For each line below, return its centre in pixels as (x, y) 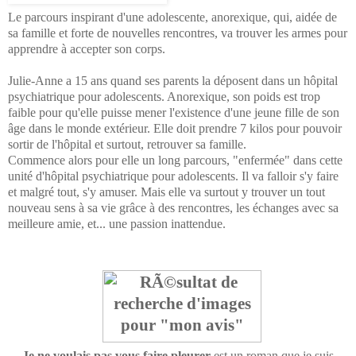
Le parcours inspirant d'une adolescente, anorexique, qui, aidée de (172, 17)
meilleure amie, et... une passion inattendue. (117, 223)
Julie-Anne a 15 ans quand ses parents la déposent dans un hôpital (173, 80)
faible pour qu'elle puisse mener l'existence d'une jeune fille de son (174, 112)
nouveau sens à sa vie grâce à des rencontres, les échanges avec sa (173, 207)
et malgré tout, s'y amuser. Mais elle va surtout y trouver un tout (166, 192)
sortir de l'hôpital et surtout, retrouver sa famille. (127, 144)
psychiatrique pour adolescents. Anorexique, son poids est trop (164, 96)
